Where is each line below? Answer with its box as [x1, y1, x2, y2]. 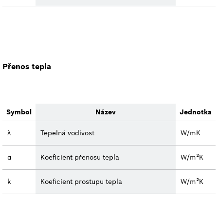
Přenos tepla [2, 61, 51, 72]
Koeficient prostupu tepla [40, 177, 122, 186]
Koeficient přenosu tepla [40, 153, 119, 162]
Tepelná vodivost [40, 128, 94, 138]
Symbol [6, 108, 32, 117]
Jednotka [180, 108, 212, 117]
